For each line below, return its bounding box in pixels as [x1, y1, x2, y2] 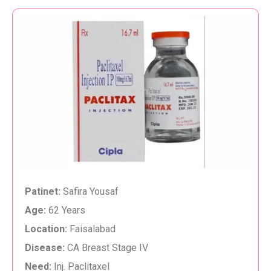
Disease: [25, 241, 65, 253]
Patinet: [25, 185, 60, 197]
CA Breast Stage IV [65, 241, 148, 253]
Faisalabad [67, 223, 116, 235]
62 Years [48, 204, 85, 216]
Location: [25, 223, 67, 235]
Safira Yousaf [60, 185, 119, 197]
